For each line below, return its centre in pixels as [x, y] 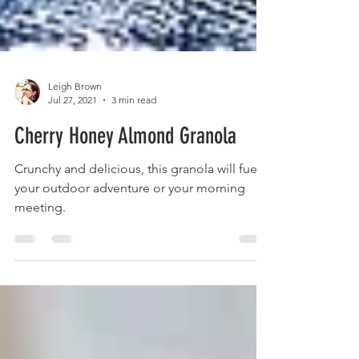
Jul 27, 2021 [73, 132]
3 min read [134, 132]
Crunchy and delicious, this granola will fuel [137, 201]
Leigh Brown [75, 118]
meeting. [40, 239]
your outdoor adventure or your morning [130, 220]
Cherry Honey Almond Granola [125, 168]
